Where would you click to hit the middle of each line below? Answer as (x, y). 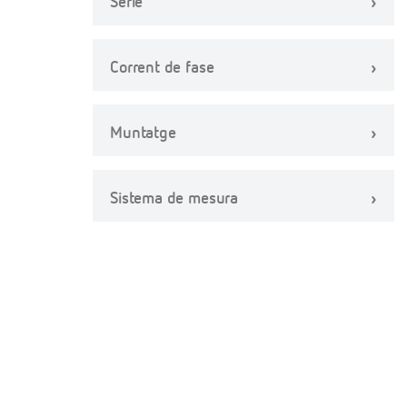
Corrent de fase (162, 68)
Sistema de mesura (174, 199)
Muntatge (143, 134)
